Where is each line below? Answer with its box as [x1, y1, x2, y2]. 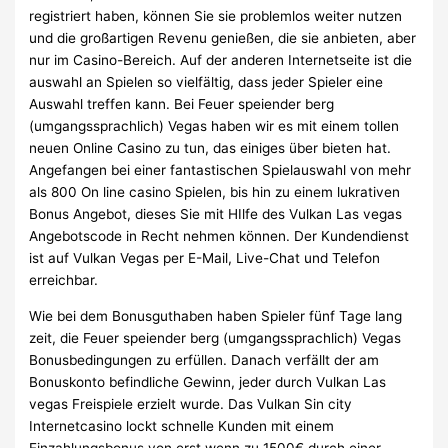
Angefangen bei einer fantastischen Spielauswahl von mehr [29, 162, 412, 179]
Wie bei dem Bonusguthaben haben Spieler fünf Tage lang [29, 307, 403, 324]
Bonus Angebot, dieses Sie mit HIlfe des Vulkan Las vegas [29, 206, 403, 223]
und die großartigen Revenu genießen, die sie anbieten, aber [29, 30, 417, 47]
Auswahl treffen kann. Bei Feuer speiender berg [29, 96, 335, 113]
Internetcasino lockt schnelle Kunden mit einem [29, 417, 335, 434]
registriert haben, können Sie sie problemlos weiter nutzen [29, 8, 403, 25]
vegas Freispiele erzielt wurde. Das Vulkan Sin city [29, 395, 353, 412]
